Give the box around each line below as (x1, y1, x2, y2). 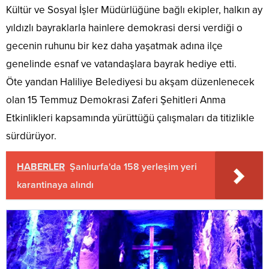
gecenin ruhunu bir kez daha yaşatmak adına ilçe (6, 39, 223, 52)
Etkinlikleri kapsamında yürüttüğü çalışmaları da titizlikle (6, 111, 255, 124)
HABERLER (17, 160, 65, 173)
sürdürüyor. (6, 129, 56, 142)
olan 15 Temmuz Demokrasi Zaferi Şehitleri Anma (6, 93, 226, 106)
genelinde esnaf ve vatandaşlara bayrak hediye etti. (6, 57, 237, 70)
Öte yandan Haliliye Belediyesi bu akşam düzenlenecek (6, 75, 255, 88)
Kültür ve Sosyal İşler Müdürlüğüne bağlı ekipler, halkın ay (6, 3, 262, 16)
